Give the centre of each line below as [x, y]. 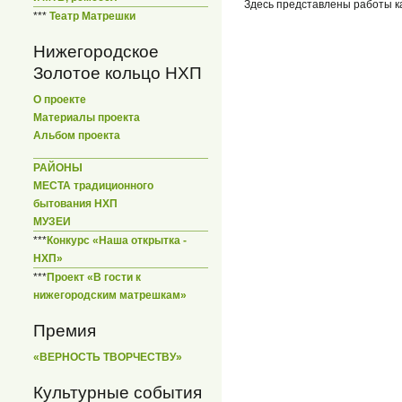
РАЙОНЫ [58, 167]
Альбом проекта [77, 136]
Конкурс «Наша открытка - [117, 240]
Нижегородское [96, 52]
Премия [65, 330]
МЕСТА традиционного [93, 185]
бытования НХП [75, 203]
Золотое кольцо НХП [118, 74]
